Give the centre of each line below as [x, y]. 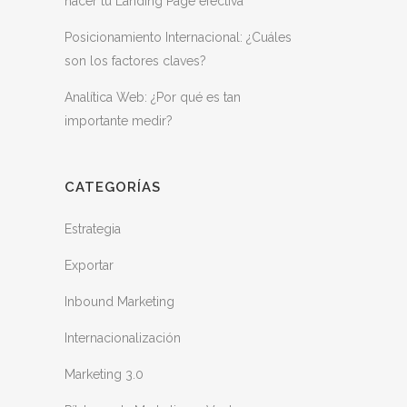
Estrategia [93, 229]
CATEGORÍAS [113, 187]
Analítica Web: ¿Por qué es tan [153, 97]
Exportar [89, 265]
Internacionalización [123, 338]
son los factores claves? [135, 61]
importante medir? [119, 121]
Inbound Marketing [119, 302]
